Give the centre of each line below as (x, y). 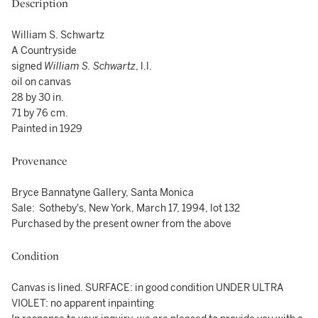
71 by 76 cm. (40, 113)
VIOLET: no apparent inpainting (83, 303)
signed (28, 66)
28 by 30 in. (38, 98)
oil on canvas (41, 82)
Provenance (39, 161)
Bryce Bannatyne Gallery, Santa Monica (103, 193)
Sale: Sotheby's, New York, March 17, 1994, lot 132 (126, 208)
